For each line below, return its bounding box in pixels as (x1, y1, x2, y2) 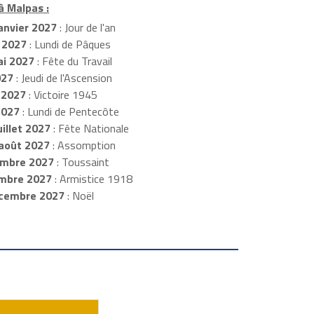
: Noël (64, 187, 94, 205)
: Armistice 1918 (51, 170, 132, 188)
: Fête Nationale (50, 120, 129, 137)
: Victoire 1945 (25, 86, 97, 104)
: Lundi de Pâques (26, 36, 111, 53)
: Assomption (49, 137, 116, 154)
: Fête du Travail (34, 53, 112, 70)
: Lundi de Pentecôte (19, 103, 119, 121)
